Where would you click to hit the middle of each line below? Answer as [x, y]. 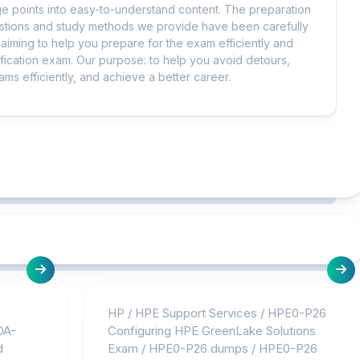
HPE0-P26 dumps [198, 348]
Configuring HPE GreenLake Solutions [211, 331]
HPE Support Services [196, 313]
